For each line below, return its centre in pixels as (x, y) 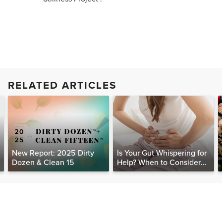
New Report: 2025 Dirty (53, 153)
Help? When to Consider (159, 163)
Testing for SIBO (145, 172)
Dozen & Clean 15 (43, 163)
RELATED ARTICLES (62, 86)
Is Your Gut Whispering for (162, 153)
